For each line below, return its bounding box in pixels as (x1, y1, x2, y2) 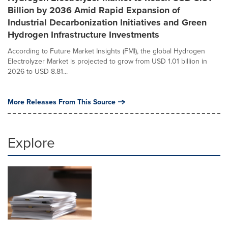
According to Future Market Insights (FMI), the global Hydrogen (8, 46, 205, 56)
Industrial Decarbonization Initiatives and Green (8, 16, 207, 29)
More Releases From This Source (8, 97, 116, 107)
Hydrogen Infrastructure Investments (8, 28, 159, 41)
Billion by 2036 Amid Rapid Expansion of (8, 4, 180, 17)
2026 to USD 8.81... (8, 66, 68, 76)
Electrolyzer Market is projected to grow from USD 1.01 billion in (8, 56, 207, 66)
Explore (8, 132, 55, 152)
